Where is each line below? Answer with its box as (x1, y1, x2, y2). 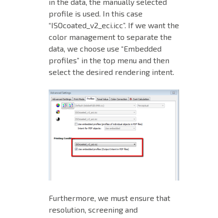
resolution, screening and (49, 205, 138, 215)
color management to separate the (49, 32, 172, 41)
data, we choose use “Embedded (49, 43, 162, 53)
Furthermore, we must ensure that (49, 193, 170, 203)
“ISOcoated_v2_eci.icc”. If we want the (49, 20, 179, 30)
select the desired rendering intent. (49, 67, 174, 76)
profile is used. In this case (49, 8, 143, 18)
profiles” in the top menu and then (49, 55, 169, 65)
